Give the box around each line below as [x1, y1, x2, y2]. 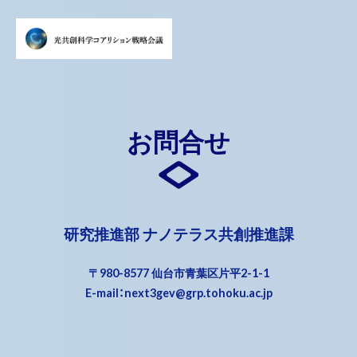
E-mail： [84, 285, 124, 300]
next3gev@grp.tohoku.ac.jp [124, 285, 273, 300]
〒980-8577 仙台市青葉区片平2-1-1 [88, 265, 269, 280]
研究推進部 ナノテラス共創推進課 [63, 224, 294, 243]
